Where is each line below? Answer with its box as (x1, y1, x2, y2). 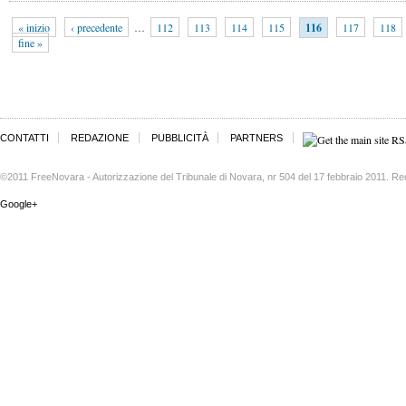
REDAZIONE (71, 132, 130, 143)
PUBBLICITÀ (151, 132, 208, 143)
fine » (18, 35, 43, 50)
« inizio (18, 20, 50, 34)
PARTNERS (230, 132, 284, 143)
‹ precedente (71, 20, 122, 34)
